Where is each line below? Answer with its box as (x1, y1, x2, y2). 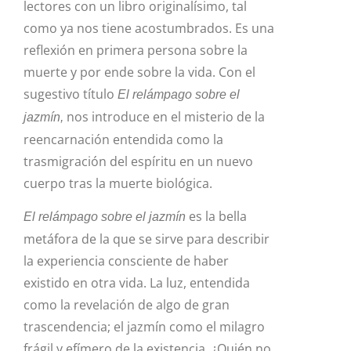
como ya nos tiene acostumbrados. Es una (24, 19, 274, 37)
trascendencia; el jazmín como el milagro (24, 317, 265, 335)
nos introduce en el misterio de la (67, 107, 265, 125)
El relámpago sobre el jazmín (24, 209, 189, 223)
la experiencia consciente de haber (24, 251, 229, 270)
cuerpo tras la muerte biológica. (24, 174, 212, 192)
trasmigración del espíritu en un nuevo (24, 152, 253, 170)
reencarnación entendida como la (24, 130, 223, 148)
